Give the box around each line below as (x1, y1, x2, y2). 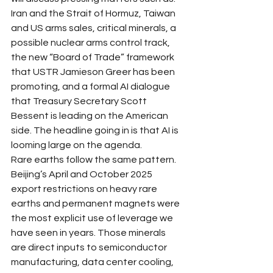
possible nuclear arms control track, (11, 37, 172, 48)
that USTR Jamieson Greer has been (11, 66, 177, 77)
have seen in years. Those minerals (11, 227, 168, 238)
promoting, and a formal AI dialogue (11, 81, 172, 91)
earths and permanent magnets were (11, 198, 182, 208)
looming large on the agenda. (11, 140, 144, 150)
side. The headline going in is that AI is (11, 125, 180, 135)
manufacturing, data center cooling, (11, 257, 175, 267)
